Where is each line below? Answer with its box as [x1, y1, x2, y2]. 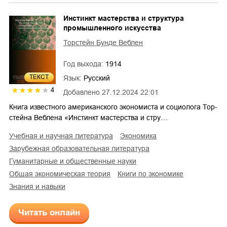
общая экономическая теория [15, 169, 110, 178]
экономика [125, 131, 157, 140]
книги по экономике [122, 169, 183, 178]
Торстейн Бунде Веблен [63, 38, 143, 47]
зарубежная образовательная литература [13, 144, 149, 153]
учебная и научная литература [14, 131, 113, 140]
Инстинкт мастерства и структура [63, 14, 184, 22]
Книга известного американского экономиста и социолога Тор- [9, 102, 217, 111]
